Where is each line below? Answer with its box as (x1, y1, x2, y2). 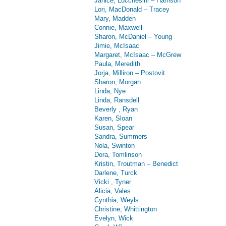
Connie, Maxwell (94, 23, 142, 31)
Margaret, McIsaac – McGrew (94, 50, 181, 59)
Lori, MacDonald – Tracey (94, 5, 169, 13)
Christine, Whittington (94, 205, 157, 213)
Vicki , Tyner (94, 178, 131, 186)
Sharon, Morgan (94, 78, 141, 86)
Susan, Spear (94, 123, 134, 131)
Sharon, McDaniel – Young (94, 32, 172, 40)
